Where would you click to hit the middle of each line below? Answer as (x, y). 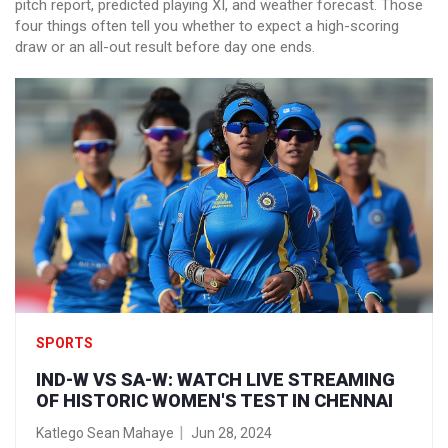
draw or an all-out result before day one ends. (165, 47)
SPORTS (64, 343)
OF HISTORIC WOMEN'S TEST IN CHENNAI (214, 401)
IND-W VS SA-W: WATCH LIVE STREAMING (215, 380)
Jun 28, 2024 (231, 433)
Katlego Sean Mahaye (105, 433)
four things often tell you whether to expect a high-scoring (207, 26)
